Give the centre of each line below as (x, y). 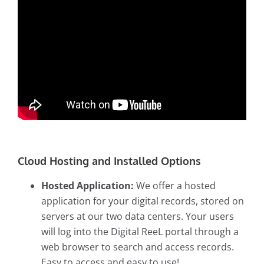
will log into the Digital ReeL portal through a (140, 232)
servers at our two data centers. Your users (138, 217)
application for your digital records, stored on (143, 201)
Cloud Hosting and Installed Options (111, 161)
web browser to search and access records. (138, 247)
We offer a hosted (176, 186)
